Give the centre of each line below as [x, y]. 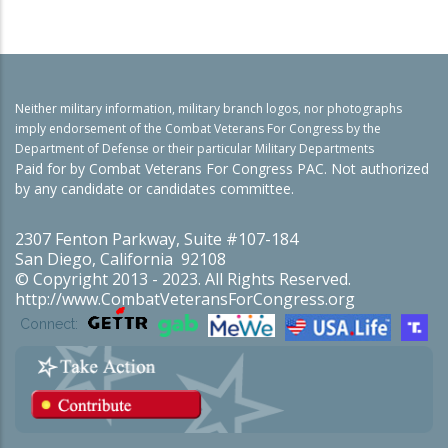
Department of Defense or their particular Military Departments [194, 148]
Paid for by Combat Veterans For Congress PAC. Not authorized [222, 168]
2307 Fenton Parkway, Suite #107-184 [172, 238]
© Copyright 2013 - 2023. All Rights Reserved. [199, 278]
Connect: [49, 323]
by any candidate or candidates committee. [154, 188]
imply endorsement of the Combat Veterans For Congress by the [198, 128]
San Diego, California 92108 [136, 258]
